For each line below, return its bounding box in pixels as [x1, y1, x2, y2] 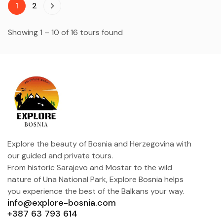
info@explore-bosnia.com [7, 196, 116, 209]
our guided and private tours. [7, 150, 113, 161]
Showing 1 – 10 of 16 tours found [8, 27, 123, 37]
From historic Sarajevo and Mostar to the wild [7, 162, 172, 173]
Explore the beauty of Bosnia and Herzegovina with [7, 138, 191, 149]
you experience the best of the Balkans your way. [7, 185, 184, 196]
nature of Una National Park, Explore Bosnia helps [7, 174, 184, 184]
